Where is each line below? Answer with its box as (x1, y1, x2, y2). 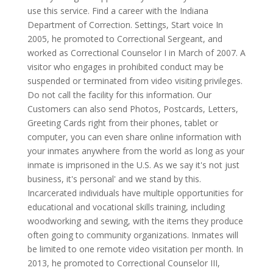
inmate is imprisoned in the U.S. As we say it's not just (27, 159, 239, 171)
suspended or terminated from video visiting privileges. (27, 75, 243, 87)
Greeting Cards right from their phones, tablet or (27, 117, 218, 129)
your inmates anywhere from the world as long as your (27, 145, 244, 157)
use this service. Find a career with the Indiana (27, 5, 208, 16)
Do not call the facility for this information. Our (27, 89, 211, 101)
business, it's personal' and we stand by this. (27, 173, 201, 185)
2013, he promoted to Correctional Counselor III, (27, 257, 220, 269)
